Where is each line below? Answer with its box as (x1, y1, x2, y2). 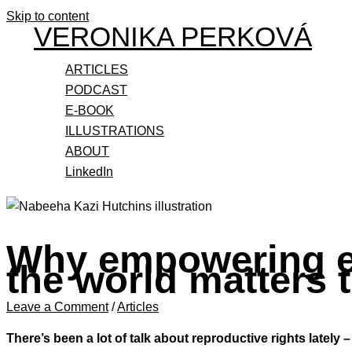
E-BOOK (65, 104, 114, 117)
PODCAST (65, 83, 127, 97)
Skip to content (6, 9, 89, 23)
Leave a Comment (6, 299, 108, 313)
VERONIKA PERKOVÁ (34, 21, 312, 52)
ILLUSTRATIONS (65, 124, 164, 137)
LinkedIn (65, 165, 113, 178)
